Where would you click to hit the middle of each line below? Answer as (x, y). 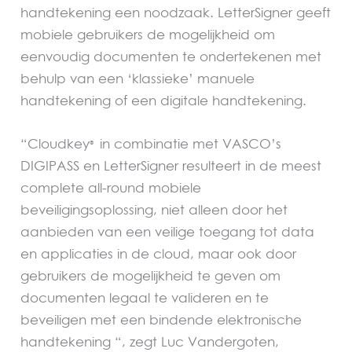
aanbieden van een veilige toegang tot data (168, 232)
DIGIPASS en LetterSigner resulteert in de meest (171, 166)
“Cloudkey (55, 144)
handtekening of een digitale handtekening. (164, 101)
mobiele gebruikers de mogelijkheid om (148, 35)
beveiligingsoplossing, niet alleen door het (154, 210)
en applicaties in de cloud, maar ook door (159, 254)
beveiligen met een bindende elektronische (161, 320)
